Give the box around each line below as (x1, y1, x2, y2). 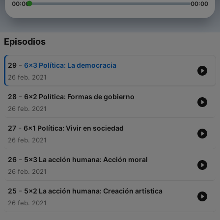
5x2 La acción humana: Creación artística (24, 187, 163, 195)
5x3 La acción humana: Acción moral (24, 155, 148, 164)
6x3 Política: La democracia (24, 61, 116, 70)
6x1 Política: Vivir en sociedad (24, 124, 124, 133)
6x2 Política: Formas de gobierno (24, 92, 135, 101)
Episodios (4, 36, 46, 47)
